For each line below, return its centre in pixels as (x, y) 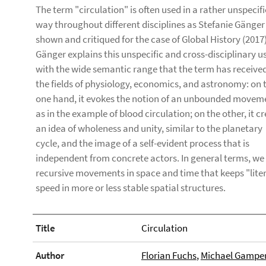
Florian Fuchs (169, 255)
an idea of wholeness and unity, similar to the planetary (149, 128)
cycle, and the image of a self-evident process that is (142, 143)
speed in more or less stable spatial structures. (131, 188)
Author (50, 255)
